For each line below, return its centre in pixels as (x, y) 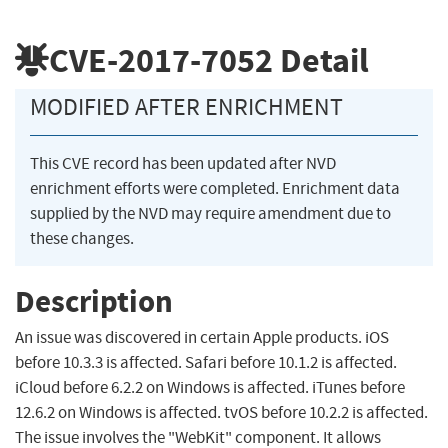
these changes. (82, 239)
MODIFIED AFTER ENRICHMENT (186, 107)
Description (94, 301)
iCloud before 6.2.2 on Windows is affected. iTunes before (210, 388)
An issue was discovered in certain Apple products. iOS (202, 338)
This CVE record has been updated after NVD (183, 164)
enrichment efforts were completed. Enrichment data (215, 189)
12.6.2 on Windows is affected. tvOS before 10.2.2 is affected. (221, 413)
